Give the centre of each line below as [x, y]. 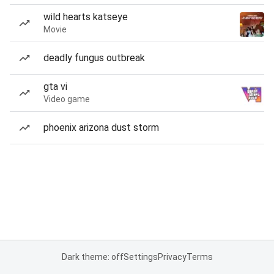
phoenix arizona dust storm [101, 128]
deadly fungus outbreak [94, 58]
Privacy [172, 257]
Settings [140, 257]
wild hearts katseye [86, 17]
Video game [67, 99]
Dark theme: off [92, 257]
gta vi [55, 87]
